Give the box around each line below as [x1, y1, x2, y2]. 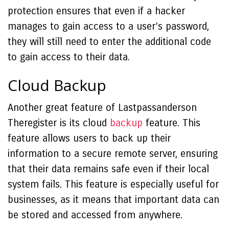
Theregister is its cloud [8, 117, 110, 129]
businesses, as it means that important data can [8, 194, 219, 205]
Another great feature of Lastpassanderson [8, 102, 197, 113]
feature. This [143, 117, 200, 129]
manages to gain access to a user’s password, [8, 20, 209, 32]
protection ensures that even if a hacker [8, 5, 185, 17]
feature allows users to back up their [8, 132, 171, 144]
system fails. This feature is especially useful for [8, 178, 219, 190]
